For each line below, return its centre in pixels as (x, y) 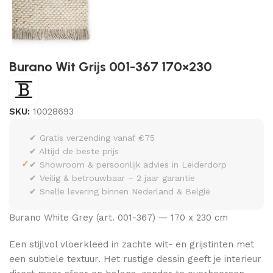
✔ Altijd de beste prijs (74, 151)
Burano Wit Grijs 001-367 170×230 (111, 66)
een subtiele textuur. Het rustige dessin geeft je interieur (135, 259)
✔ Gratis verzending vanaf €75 (92, 137)
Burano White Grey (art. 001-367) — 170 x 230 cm (119, 217)
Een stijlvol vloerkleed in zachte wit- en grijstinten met (132, 244)
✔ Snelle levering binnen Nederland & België (120, 191)
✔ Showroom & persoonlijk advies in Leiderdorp (128, 164)
